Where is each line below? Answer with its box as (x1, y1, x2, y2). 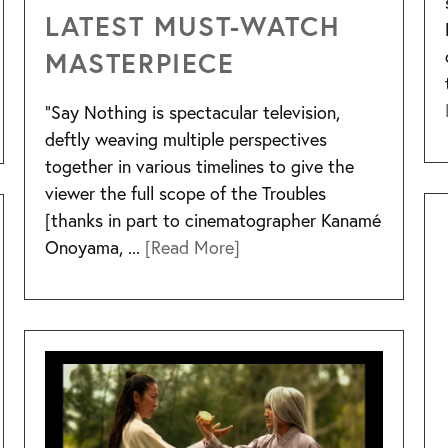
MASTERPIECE (45, 44, 235, 80)
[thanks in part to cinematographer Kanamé (45, 207, 381, 232)
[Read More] (145, 234, 240, 259)
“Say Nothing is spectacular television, (45, 99, 340, 124)
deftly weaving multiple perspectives (45, 126, 327, 151)
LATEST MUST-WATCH (45, 7, 341, 43)
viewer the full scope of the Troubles (45, 180, 326, 205)
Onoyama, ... (45, 234, 145, 259)
